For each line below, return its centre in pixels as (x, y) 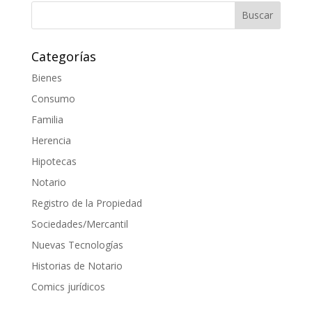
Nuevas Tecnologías (77, 244)
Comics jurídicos (68, 286)
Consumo (53, 98)
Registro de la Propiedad (86, 203)
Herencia (51, 140)
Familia (47, 119)
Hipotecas (54, 161)
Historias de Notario (77, 265)
